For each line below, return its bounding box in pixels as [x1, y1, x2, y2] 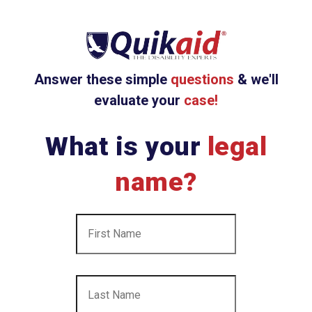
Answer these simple [33, 70, 171, 88]
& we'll [233, 70, 279, 88]
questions [170, 70, 234, 88]
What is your [45, 130, 208, 162]
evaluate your [94, 91, 184, 109]
